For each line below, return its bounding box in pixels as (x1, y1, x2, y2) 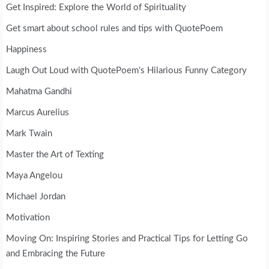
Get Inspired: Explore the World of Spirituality (6, 2, 186, 12)
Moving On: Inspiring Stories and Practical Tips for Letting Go (6, 234, 248, 243)
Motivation (6, 213, 50, 222)
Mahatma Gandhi (6, 86, 72, 96)
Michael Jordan (6, 192, 65, 201)
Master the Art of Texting (6, 150, 104, 159)
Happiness (6, 44, 47, 54)
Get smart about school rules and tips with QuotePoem (6, 23, 223, 33)
